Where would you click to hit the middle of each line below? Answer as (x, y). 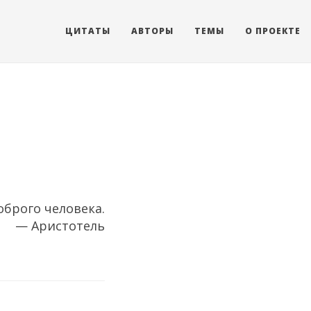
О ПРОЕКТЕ (273, 31)
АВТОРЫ (152, 31)
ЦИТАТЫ (88, 31)
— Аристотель (60, 226)
